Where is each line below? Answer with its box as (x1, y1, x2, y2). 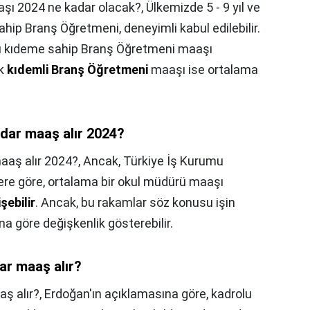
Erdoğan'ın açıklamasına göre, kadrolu (44, 286, 252, 302)
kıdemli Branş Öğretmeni (7, 62, 148, 77)
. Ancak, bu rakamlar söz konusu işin (35, 195, 235, 210)
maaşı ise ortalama (148, 62, 258, 77)
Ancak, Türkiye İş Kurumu (83, 154, 224, 169)
